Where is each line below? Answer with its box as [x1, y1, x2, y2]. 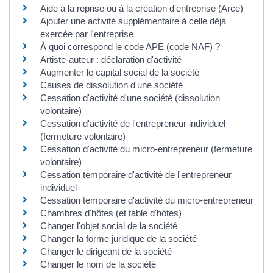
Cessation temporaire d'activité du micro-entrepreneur [40, 194, 253, 205]
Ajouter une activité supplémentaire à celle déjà [40, 15, 226, 26]
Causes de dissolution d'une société [40, 79, 183, 90]
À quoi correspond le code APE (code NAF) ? [40, 41, 220, 52]
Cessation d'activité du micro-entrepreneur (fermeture [40, 143, 252, 154]
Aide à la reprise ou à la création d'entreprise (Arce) [40, 2, 243, 13]
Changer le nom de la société [40, 258, 156, 269]
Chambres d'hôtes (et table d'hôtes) [40, 207, 182, 218]
